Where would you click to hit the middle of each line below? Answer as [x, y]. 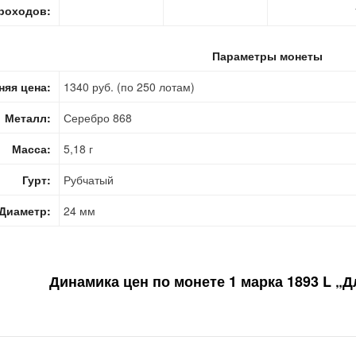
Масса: [31, 149]
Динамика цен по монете [139, 281]
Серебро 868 [98, 118]
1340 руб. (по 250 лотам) [129, 87]
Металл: [28, 118]
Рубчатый [89, 180]
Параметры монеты [267, 56]
